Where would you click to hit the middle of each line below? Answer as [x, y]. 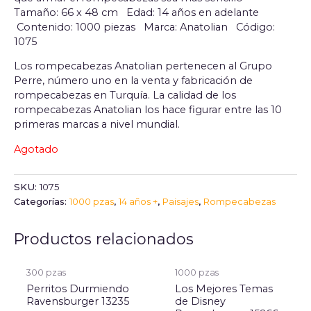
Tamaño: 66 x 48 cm [70, 12]
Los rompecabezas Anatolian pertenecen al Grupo [143, 66]
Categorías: [42, 201]
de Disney [200, 302]
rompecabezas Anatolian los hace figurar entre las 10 [148, 110]
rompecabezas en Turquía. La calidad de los [125, 95]
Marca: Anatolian [190, 27]
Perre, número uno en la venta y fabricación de [133, 81]
